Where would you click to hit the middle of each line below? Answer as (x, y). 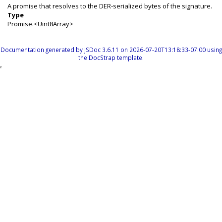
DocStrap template (115, 57)
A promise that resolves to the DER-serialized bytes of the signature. (110, 6)
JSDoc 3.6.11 (101, 50)
